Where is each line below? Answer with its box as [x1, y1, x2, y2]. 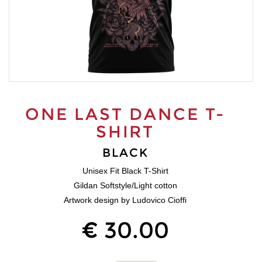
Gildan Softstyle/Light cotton [73, 180, 177, 190]
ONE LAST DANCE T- [25, 104, 225, 124]
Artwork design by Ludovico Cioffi [64, 195, 187, 205]
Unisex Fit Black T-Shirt [82, 166, 168, 175]
